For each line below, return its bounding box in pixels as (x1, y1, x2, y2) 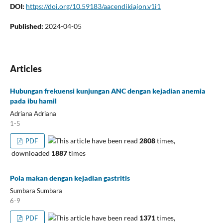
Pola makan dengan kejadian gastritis (9, 174, 130, 183)
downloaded (9, 149, 51, 158)
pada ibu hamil (9, 97, 57, 106)
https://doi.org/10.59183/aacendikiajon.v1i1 (25, 2, 161, 11)
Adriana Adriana (9, 110, 56, 118)
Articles (9, 63, 42, 75)
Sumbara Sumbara (9, 187, 62, 195)
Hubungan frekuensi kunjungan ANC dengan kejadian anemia (9, 87, 206, 96)
